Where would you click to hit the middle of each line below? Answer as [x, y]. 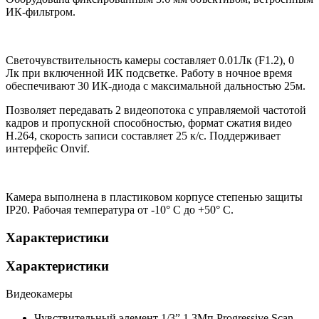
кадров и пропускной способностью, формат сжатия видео [149, 123]
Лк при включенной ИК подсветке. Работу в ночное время [149, 73]
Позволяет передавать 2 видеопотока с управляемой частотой [156, 110]
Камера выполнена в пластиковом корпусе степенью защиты [154, 197]
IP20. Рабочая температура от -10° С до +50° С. [120, 210]
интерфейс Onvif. [48, 149]
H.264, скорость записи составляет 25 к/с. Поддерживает [143, 136]
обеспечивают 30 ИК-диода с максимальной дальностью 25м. [156, 86]
